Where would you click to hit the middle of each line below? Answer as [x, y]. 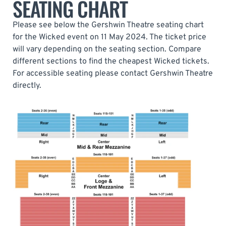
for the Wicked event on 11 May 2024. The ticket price [109, 37]
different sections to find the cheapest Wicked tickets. [111, 61]
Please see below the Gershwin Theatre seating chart [108, 25]
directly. [27, 86]
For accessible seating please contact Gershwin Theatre [113, 73]
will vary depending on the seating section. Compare [107, 49]
